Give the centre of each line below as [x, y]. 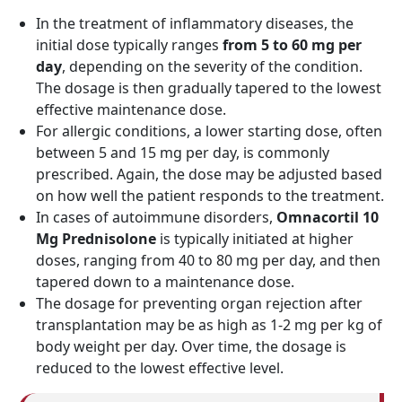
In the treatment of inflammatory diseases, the [195, 23]
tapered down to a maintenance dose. [165, 282]
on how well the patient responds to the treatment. [210, 196]
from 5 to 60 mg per [292, 45]
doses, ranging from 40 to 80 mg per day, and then [208, 260]
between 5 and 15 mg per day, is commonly [183, 153]
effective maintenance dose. [131, 109]
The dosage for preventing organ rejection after [199, 303]
